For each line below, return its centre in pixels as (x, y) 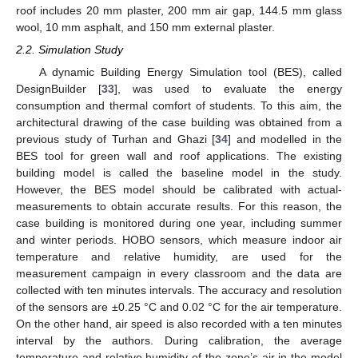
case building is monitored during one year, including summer (179, 223)
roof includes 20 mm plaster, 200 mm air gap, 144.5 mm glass (179, 10)
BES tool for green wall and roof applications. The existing (179, 155)
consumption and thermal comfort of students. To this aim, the (179, 105)
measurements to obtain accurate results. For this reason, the (179, 206)
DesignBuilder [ (59, 88)
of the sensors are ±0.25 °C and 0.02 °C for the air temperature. (179, 306)
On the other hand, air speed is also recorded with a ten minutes (179, 323)
